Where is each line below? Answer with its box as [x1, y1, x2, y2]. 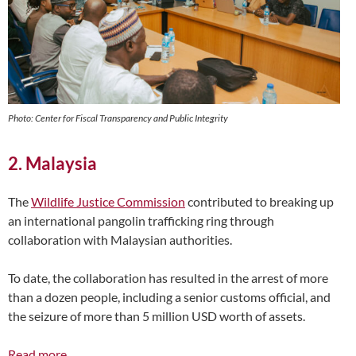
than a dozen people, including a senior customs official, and [8, 288, 331, 304]
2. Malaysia [8, 152, 100, 174]
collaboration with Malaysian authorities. [8, 231, 234, 247]
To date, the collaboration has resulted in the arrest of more [8, 269, 328, 285]
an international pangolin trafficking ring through [8, 212, 274, 228]
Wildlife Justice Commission [31, 193, 185, 209]
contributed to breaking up [185, 193, 334, 209]
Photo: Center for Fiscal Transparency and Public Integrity [8, 111, 228, 124]
